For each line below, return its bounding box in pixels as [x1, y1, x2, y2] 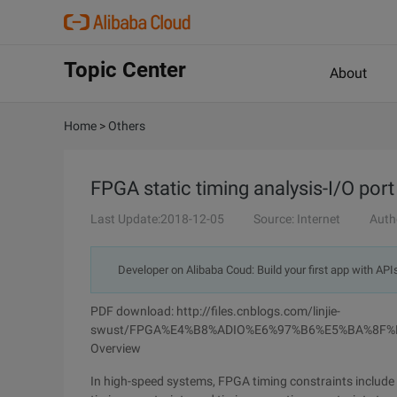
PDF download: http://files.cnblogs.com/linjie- [90, 304, 340, 318]
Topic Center [64, 58, 186, 82]
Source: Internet [253, 212, 340, 226]
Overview [90, 341, 141, 355]
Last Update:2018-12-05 [90, 212, 224, 226]
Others [108, 119, 145, 133]
